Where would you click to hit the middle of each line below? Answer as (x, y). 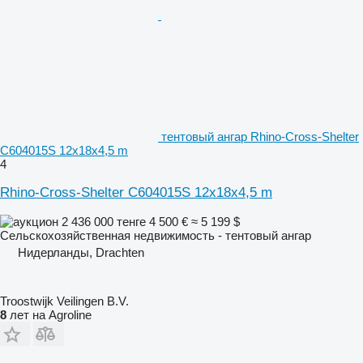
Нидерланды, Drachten (81, 252)
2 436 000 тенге (104, 221)
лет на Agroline (49, 314)
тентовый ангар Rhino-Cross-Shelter (260, 136)
